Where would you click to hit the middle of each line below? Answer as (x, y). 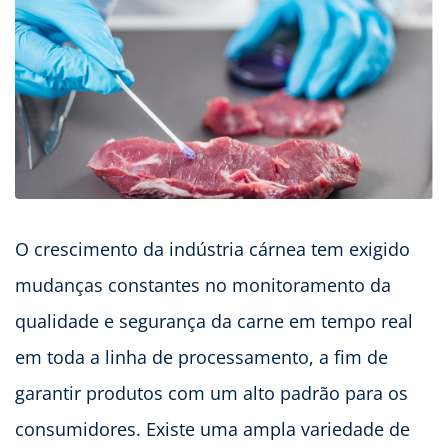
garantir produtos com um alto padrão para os (211, 393)
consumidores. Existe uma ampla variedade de (212, 429)
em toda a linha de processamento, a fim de (201, 357)
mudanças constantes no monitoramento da (203, 285)
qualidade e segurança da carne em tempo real (214, 321)
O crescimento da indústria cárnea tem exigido (212, 249)
